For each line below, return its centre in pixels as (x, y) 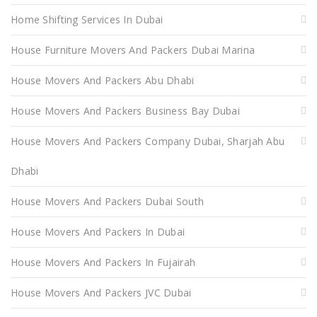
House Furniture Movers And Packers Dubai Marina (133, 50)
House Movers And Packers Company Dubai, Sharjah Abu (148, 141)
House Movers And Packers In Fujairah (103, 262)
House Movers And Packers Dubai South (108, 201)
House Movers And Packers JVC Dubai (101, 292)
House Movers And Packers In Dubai (98, 231)
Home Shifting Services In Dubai (87, 19)
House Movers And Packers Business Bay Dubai (126, 110)
